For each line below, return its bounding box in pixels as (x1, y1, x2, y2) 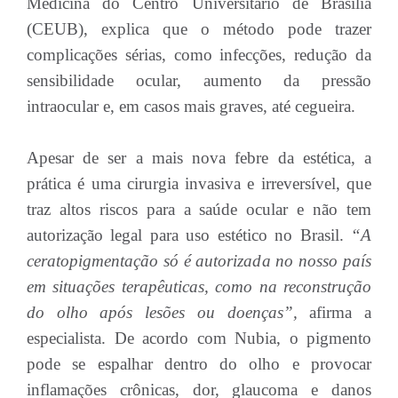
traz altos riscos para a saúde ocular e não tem (27, 200, 371, 219)
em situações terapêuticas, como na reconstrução (27, 277, 371, 296)
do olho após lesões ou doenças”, (27, 303, 310, 322)
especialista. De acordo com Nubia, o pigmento (27, 329, 371, 347)
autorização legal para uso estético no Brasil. (27, 226, 351, 244)
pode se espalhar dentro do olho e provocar (27, 354, 371, 373)
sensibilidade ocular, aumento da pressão (27, 71, 371, 90)
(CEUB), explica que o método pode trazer (27, 20, 371, 38)
